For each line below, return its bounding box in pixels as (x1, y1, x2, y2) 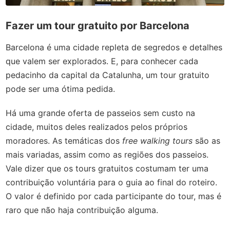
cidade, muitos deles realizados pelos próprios (6, 121, 188, 132)
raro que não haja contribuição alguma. (6, 204, 161, 215)
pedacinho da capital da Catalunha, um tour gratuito (6, 69, 210, 80)
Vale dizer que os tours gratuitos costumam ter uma (6, 163, 209, 174)
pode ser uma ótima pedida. (6, 83, 116, 94)
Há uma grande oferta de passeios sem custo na (6, 107, 196, 118)
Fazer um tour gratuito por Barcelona (6, 20, 190, 32)
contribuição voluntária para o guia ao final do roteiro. (6, 177, 218, 187)
